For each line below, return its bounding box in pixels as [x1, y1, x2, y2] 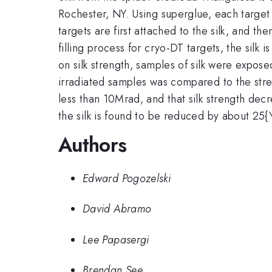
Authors [58, 131, 127, 160]
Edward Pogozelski [83, 170, 171, 186]
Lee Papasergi [83, 231, 149, 248]
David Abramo [83, 201, 152, 217]
